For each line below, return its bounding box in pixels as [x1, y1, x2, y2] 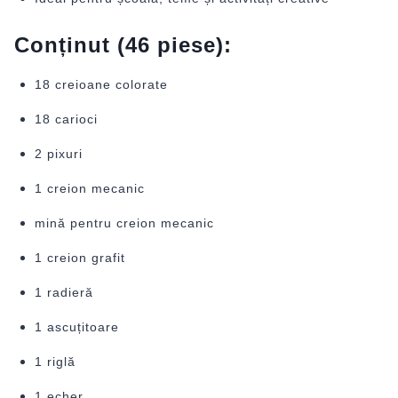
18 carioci [34, 112, 98, 127]
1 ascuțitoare [34, 320, 119, 335]
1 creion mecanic [34, 181, 145, 196]
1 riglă [34, 354, 76, 370]
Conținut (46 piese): [14, 33, 232, 58]
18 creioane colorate [34, 77, 168, 92]
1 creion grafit [34, 251, 125, 266]
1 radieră [34, 285, 93, 300]
